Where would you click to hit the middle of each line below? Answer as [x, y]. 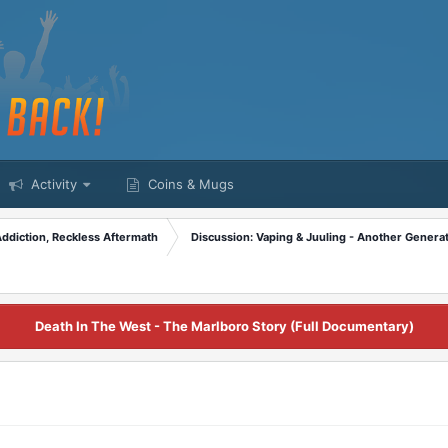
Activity [52, 184]
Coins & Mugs [189, 184]
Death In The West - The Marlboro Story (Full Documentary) [224, 326]
